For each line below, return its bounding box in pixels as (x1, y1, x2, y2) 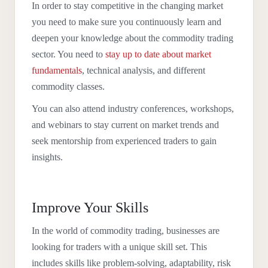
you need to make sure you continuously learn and (32, 17, 221, 27)
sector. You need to (32, 49, 105, 59)
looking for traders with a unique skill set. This (32, 242, 207, 252)
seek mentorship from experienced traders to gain (32, 136, 217, 146)
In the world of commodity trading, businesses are (32, 226, 220, 236)
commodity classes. (32, 81, 107, 92)
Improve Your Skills (32, 200, 148, 215)
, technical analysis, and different (82, 65, 205, 75)
